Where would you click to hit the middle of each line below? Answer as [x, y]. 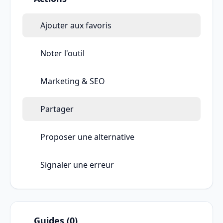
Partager [57, 109]
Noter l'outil [62, 54]
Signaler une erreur [77, 165]
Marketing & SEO [73, 81]
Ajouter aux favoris [76, 26]
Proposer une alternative [87, 137]
